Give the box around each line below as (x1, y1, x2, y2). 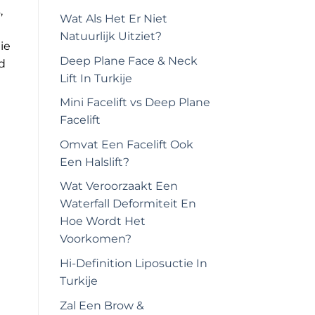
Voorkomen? (59, 232, 131, 246)
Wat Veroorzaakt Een (59, 179, 178, 193)
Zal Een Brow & (59, 298, 144, 312)
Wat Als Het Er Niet (59, 11, 167, 25)
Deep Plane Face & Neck (59, 53, 198, 67)
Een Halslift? (59, 155, 129, 169)
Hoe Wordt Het (59, 214, 146, 229)
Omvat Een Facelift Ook (59, 137, 193, 151)
